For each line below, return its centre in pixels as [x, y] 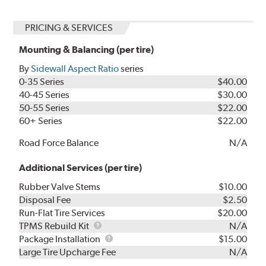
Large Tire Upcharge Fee [68, 252]
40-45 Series [45, 95]
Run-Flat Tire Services [62, 213]
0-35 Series [42, 82]
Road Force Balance [59, 143]
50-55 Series [45, 108]
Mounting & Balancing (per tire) [87, 50]
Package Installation [61, 239]
